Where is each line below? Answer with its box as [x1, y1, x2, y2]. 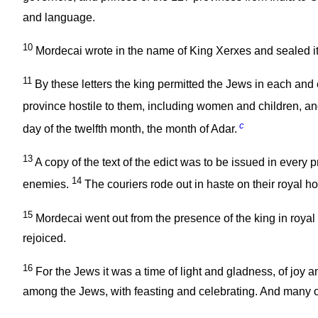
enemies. [23, 178, 72, 191]
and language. [23, 11, 95, 23]
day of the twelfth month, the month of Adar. [23, 122, 237, 135]
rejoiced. [23, 231, 66, 244]
